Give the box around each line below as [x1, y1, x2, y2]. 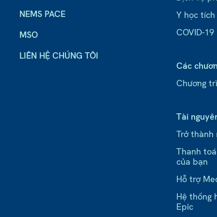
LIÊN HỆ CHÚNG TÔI [19, 50, 98, 62]
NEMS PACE [19, 8, 65, 20]
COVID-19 [176, 27, 215, 38]
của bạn [176, 156, 208, 168]
